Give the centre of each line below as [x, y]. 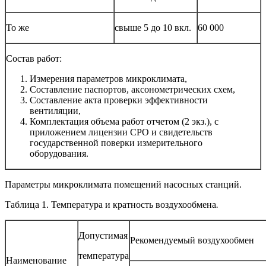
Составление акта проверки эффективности [119, 100]
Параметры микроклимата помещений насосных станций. [123, 184]
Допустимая [103, 235]
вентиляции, [55, 110]
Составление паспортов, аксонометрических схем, [132, 89]
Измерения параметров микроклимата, [108, 78]
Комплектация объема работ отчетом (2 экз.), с [124, 121]
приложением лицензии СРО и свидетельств [121, 132]
